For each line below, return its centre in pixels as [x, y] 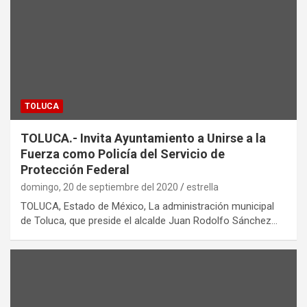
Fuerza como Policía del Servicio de [123, 153]
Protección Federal [75, 169]
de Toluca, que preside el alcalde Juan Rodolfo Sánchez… [149, 220]
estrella [202, 187]
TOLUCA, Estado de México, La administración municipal [147, 206]
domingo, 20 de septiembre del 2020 [99, 187]
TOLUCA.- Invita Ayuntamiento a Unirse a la [143, 138]
